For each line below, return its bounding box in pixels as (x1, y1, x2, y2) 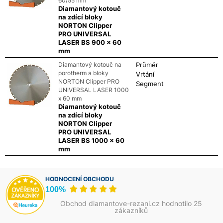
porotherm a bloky (58, 69, 109, 77)
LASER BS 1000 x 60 (58, 136, 124, 144)
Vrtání (136, 70, 155, 78)
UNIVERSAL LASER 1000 (58, 86, 129, 94)
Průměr (136, 60, 159, 69)
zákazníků (114, 206, 148, 215)
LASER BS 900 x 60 (58, 38, 121, 46)
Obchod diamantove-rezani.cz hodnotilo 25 (60, 199, 203, 208)
